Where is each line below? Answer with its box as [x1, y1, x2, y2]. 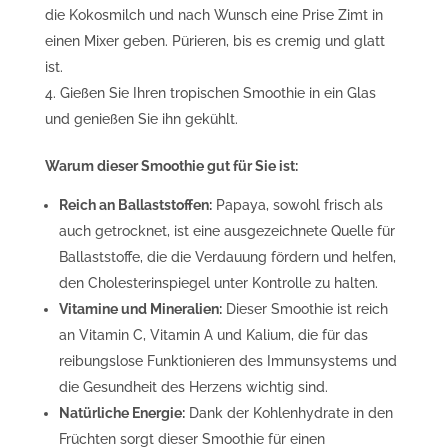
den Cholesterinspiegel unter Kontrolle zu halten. [58, 274, 378, 291]
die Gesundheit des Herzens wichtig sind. [58, 378, 328, 395]
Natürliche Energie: [58, 404, 185, 421]
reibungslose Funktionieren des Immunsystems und [58, 352, 397, 369]
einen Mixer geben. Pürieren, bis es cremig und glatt [44, 32, 385, 49]
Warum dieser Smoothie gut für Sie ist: [44, 157, 298, 174]
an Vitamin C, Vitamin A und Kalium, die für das [58, 326, 368, 343]
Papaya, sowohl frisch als [211, 196, 383, 213]
